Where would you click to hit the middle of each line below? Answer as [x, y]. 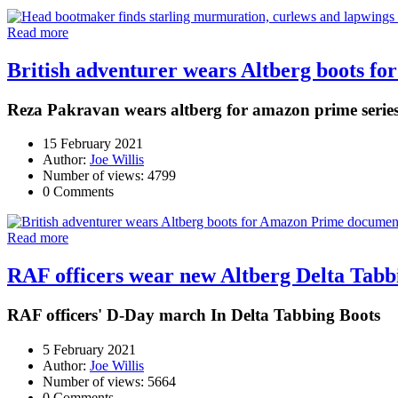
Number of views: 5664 [109, 381]
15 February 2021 [93, 144]
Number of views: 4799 [109, 176]
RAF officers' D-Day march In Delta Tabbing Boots [194, 315]
